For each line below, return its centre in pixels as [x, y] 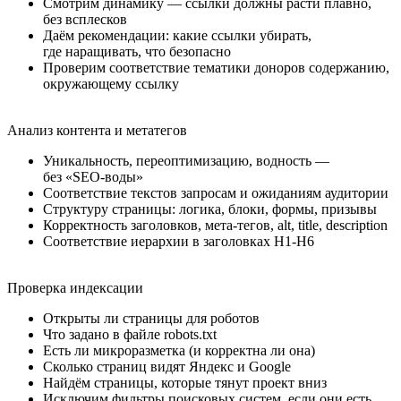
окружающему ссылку [111, 84]
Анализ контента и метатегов [97, 131]
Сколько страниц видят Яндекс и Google [167, 367]
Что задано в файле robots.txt [130, 335]
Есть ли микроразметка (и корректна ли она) [179, 351]
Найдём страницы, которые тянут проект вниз [185, 383]
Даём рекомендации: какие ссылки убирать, [177, 36]
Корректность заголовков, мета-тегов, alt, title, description [215, 226]
